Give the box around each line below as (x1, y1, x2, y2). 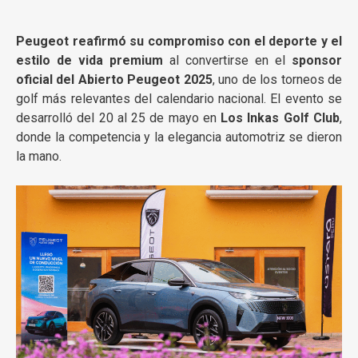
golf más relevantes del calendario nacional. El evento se (16, 90, 342, 106)
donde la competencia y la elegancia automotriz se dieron (16, 129, 342, 145)
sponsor (292, 52, 342, 68)
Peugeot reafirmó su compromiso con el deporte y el (16, 33, 342, 49)
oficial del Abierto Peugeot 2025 (16, 71, 213, 87)
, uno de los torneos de (212, 71, 343, 87)
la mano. (16, 148, 62, 164)
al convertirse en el (163, 52, 292, 68)
